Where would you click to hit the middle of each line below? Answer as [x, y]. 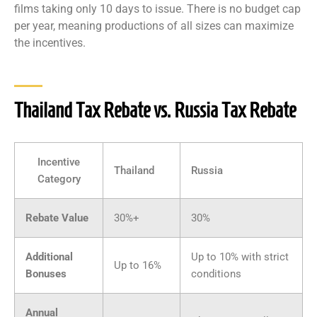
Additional [49, 257]
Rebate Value [57, 218]
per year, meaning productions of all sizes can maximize [154, 25]
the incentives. [50, 42]
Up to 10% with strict [240, 257]
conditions [216, 274]
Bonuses [46, 274]
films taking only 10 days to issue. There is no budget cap [157, 8]
